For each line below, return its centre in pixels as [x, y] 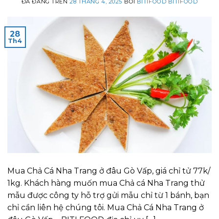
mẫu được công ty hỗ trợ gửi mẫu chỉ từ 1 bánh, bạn [108, 196]
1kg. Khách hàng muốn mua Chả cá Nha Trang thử [106, 183]
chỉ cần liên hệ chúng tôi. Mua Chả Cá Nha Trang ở [106, 208]
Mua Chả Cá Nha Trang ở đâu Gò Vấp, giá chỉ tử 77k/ [109, 171]
